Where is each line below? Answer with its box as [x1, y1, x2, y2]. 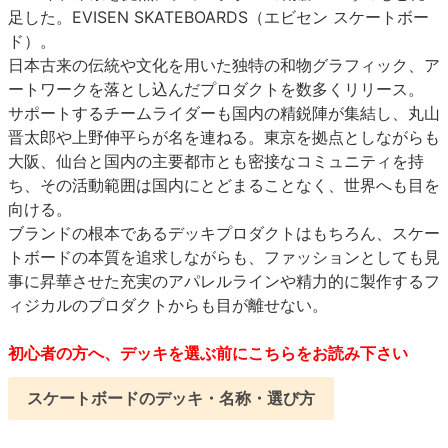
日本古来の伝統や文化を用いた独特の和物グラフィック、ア [8, 54, 440, 75]
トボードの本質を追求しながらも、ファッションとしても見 [8, 246, 440, 267]
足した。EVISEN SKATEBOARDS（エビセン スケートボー [8, 6, 429, 27]
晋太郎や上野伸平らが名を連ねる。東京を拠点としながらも [8, 126, 440, 147]
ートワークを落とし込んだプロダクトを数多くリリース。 [8, 78, 424, 99]
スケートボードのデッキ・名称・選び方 [27, 388, 316, 409]
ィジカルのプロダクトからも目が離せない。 [8, 294, 328, 315]
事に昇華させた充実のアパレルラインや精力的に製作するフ [8, 270, 440, 291]
